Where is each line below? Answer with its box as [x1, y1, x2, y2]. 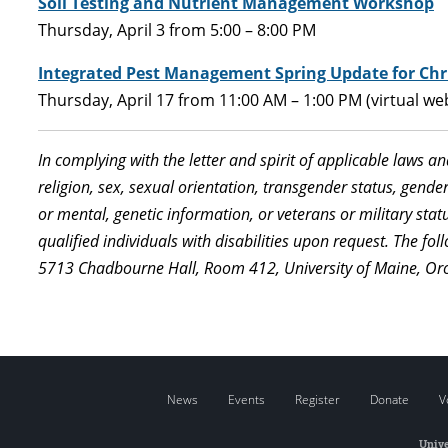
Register [294, 391, 340, 409]
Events [227, 391, 265, 409]
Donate [369, 391, 409, 409]
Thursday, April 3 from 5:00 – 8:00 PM [38, 18, 316, 41]
